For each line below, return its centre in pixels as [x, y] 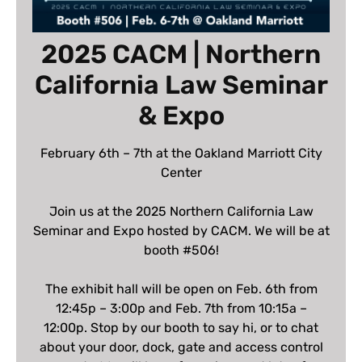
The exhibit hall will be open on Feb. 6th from [181, 288]
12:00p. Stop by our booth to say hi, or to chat [181, 327]
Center [181, 172]
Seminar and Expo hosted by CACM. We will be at [181, 230]
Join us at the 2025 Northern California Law [181, 211]
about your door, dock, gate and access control [181, 347]
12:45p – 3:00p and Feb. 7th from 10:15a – [181, 308]
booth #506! [181, 250]
